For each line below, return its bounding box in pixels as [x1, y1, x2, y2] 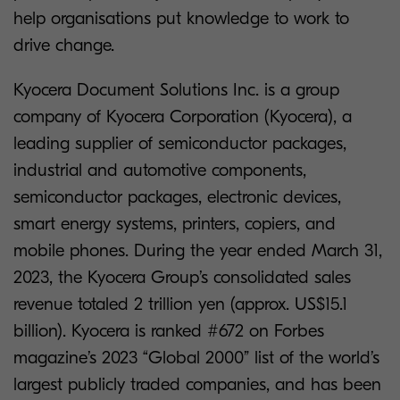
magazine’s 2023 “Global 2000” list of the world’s [13, 347, 379, 369]
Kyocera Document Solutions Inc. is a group [13, 79, 339, 101]
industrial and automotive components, [13, 160, 306, 181]
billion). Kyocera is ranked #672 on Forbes [13, 321, 324, 342]
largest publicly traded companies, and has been [13, 374, 381, 396]
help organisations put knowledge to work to [13, 8, 349, 29]
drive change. [13, 35, 120, 56]
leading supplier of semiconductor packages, [13, 133, 346, 154]
